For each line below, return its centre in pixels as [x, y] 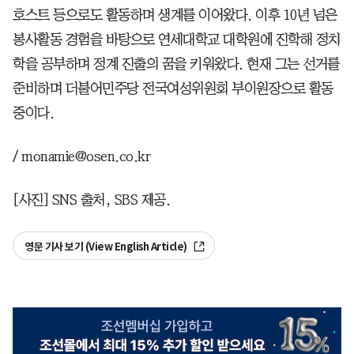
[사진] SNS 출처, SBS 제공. [91, 200]
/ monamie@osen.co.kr [81, 156]
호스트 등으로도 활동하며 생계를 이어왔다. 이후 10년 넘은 [175, 15]
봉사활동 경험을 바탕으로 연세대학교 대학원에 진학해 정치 [177, 39]
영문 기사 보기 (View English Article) [107, 247]
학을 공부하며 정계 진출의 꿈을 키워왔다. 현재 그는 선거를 [176, 64]
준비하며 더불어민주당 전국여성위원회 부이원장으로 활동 [173, 88]
